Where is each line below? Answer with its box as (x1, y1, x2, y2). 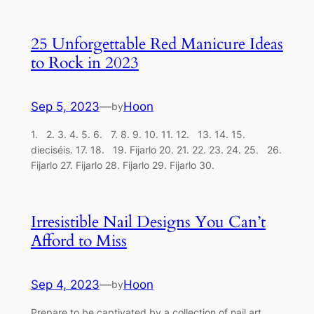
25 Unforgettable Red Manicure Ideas (30, 32, 283, 55)
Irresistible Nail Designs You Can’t (30, 210, 266, 233)
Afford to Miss (30, 229, 127, 252)
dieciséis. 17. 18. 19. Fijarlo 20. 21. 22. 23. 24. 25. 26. (30, 144, 282, 156)
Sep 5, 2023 (30, 99, 100, 114)
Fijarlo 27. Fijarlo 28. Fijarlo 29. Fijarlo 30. (30, 159, 214, 172)
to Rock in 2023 (30, 51, 139, 74)
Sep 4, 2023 (30, 277, 100, 292)
